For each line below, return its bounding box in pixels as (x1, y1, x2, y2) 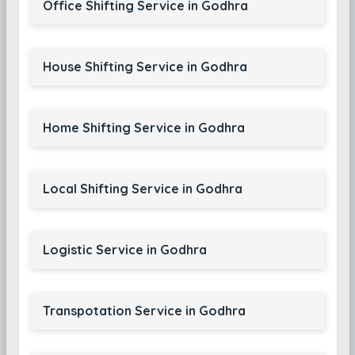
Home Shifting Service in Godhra (42, 120, 245, 136)
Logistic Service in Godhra (42, 242, 207, 258)
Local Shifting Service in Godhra (42, 181, 242, 197)
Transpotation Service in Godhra (42, 303, 246, 319)
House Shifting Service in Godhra (42, 59, 247, 74)
